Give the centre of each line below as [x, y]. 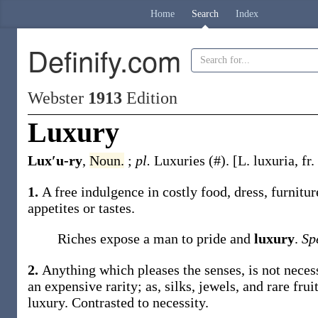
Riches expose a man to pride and [156, 238]
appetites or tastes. [81, 208]
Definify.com [104, 60]
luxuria [274, 160]
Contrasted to [112, 302]
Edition [150, 98]
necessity [179, 302]
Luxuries [181, 160]
